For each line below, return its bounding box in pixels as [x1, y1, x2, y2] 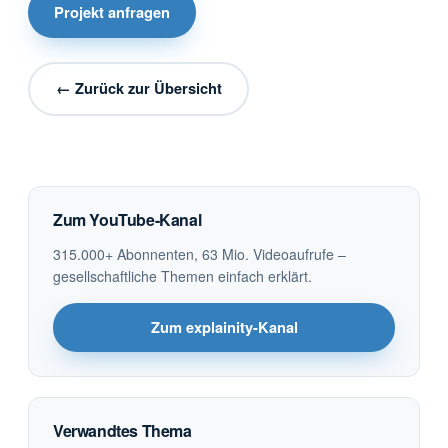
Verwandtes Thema [53, 418, 192, 442]
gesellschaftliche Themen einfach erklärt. [53, 265, 312, 286]
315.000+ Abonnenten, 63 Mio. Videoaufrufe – [53, 243, 346, 264]
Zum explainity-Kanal [150, 315, 298, 338]
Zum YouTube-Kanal [53, 207, 202, 231]
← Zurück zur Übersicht [55, 77, 222, 99]
